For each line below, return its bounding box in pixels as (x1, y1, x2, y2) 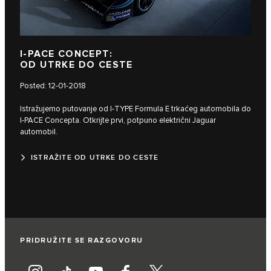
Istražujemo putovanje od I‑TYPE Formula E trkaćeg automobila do (20, 103, 251, 114)
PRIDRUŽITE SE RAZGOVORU (20, 235, 143, 245)
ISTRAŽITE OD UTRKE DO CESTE (31, 152, 159, 162)
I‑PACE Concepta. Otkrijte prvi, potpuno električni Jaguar (20, 115, 216, 125)
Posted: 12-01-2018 (20, 80, 86, 91)
